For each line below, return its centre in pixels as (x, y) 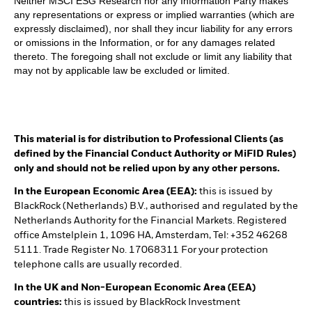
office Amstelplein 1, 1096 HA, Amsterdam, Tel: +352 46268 (151, 235)
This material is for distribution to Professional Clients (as (149, 139)
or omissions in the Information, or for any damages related (145, 42)
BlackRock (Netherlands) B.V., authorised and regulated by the (156, 206)
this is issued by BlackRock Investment (152, 302)
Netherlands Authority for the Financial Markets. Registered (150, 220)
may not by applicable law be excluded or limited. (122, 70)
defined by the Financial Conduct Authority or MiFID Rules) (155, 154)
